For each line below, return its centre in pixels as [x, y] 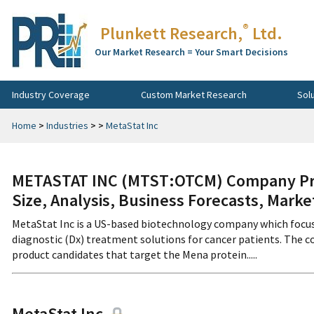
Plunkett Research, [171, 33]
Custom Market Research [193, 94]
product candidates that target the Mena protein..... [135, 254]
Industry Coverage [51, 94]
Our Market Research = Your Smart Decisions [191, 52]
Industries [67, 125]
